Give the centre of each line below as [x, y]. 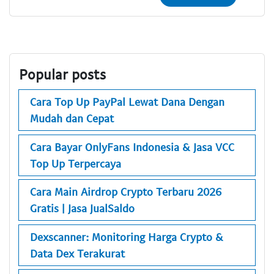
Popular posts [62, 74]
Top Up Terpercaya [76, 163]
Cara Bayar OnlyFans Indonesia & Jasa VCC [132, 146]
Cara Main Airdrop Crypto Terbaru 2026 [126, 192]
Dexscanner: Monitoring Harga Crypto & [127, 236]
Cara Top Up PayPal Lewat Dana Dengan [127, 102]
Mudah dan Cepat [72, 118]
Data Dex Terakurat [77, 253]
